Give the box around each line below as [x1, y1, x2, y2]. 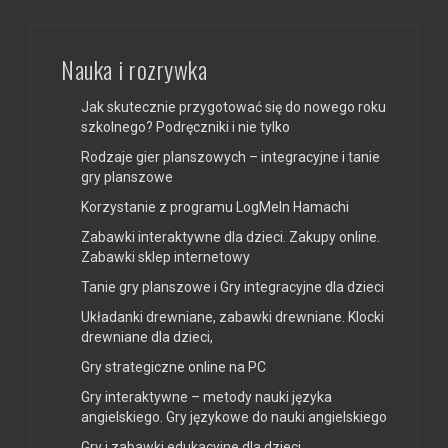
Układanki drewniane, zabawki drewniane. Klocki [81, 309, 384, 326]
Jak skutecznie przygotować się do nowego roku [81, 99, 386, 116]
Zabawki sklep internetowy [81, 249, 250, 266]
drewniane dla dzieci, [81, 329, 213, 346]
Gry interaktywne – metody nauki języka [81, 389, 332, 406]
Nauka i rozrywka [61, 51, 207, 88]
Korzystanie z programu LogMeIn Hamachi [81, 199, 349, 216]
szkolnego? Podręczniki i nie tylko [81, 119, 290, 136]
